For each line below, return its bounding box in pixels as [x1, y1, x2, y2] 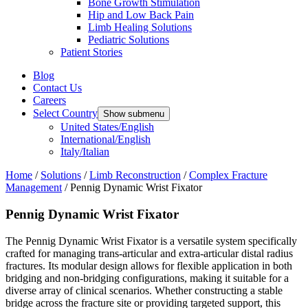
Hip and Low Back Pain [88, 9, 194, 21]
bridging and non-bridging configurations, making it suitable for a [5, 272, 289, 284]
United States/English [60, 121, 154, 133]
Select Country [33, 107, 98, 120]
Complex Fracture [189, 169, 267, 181]
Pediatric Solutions [88, 34, 169, 46]
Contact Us [33, 82, 82, 94]
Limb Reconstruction [89, 169, 181, 181]
